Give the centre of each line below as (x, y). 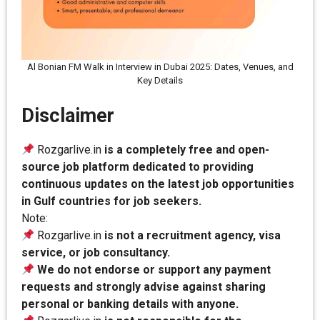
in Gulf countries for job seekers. (111, 201)
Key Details (160, 80)
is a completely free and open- (187, 150)
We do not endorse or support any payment (154, 270)
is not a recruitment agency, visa (193, 235)
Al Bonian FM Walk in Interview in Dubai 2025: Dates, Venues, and (160, 67)
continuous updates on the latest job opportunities (158, 184)
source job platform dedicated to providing (137, 167)
